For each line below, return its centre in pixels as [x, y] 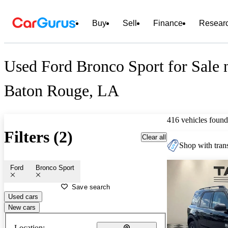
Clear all [154, 137]
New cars [22, 207]
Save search [91, 187]
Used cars [23, 196]
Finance [168, 23]
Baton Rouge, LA [62, 91]
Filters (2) [38, 137]
